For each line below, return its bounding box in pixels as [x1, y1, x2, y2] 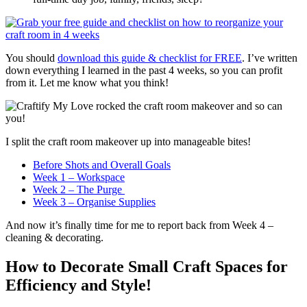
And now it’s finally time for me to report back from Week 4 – [5, 219, 273, 232]
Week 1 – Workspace [33, 171, 125, 184]
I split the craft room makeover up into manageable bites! [5, 136, 251, 148]
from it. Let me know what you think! [5, 77, 169, 89]
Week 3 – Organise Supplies [33, 196, 156, 208]
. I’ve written [242, 52, 297, 64]
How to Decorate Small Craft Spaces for [5, 258, 288, 276]
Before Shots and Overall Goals [33, 159, 171, 171]
